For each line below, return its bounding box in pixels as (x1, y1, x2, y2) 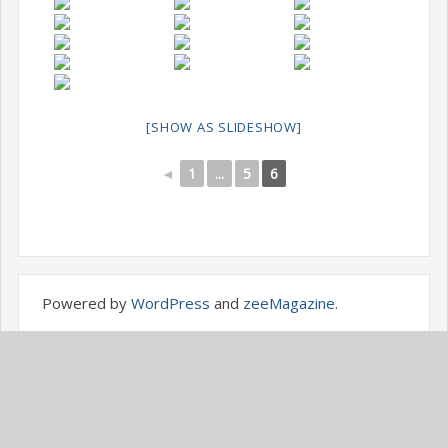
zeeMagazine (242, 292, 335, 313)
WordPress (130, 292, 210, 313)
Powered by (41, 292, 131, 313)
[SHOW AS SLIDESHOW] (146, 117, 302, 136)
